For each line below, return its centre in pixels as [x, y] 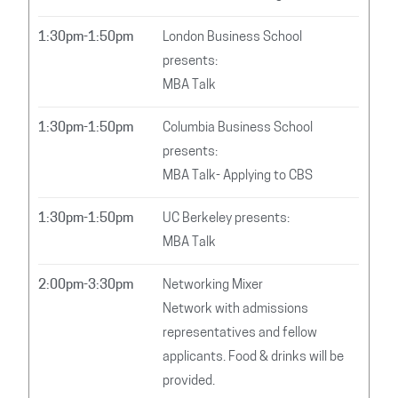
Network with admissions [236, 310]
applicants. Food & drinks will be [254, 358]
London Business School [233, 38]
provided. [189, 382]
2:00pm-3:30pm [86, 286]
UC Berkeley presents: [227, 219]
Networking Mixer [213, 286]
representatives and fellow [240, 334]
